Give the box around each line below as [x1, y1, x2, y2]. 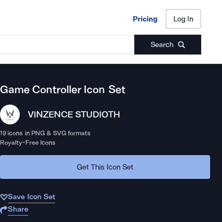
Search [150, 40, 173, 49]
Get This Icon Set [76, 162, 134, 171]
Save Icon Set [8, 192, 55, 201]
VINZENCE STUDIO [28, 109, 108, 120]
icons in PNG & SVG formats [6, 129, 91, 137]
